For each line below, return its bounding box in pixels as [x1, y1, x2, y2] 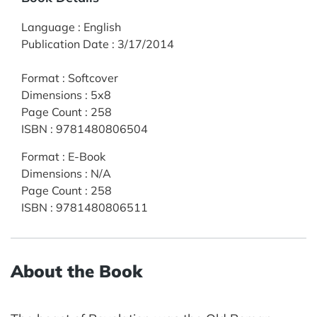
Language [21, 19, 75, 34]
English [83, 19, 121, 34]
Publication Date [21, 36, 109, 51]
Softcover [68, 70, 118, 85]
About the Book [11, 260, 142, 282]
